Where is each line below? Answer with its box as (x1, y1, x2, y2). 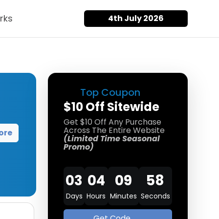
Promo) (64, 141, 94, 153)
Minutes (109, 191, 137, 201)
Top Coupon (78, 86, 140, 99)
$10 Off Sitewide (64, 99, 159, 115)
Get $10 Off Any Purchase (64, 116, 161, 128)
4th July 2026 (108, 13, 164, 24)
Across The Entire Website (64, 125, 165, 136)
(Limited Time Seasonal (64, 133, 160, 144)
